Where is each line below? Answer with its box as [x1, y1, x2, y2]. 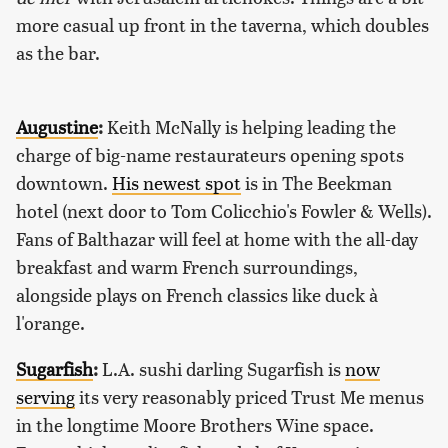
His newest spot [112, 170, 241, 196]
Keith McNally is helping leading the [103, 114, 396, 140]
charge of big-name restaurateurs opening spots [16, 142, 404, 168]
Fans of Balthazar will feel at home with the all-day [16, 226, 418, 252]
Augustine [16, 114, 98, 140]
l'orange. [16, 310, 85, 336]
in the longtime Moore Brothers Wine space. [16, 412, 374, 438]
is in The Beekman [241, 170, 392, 196]
